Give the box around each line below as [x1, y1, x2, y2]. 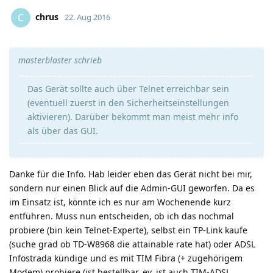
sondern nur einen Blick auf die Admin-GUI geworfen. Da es [9, 182, 255, 194]
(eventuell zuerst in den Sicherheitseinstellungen [27, 97, 229, 108]
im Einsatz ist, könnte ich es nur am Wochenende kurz [9, 196, 231, 208]
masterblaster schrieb [18, 54, 102, 66]
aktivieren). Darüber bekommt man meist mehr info [27, 111, 238, 122]
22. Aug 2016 [65, 11, 110, 23]
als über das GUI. [27, 125, 98, 136]
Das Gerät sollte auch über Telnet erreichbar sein [27, 83, 229, 94]
